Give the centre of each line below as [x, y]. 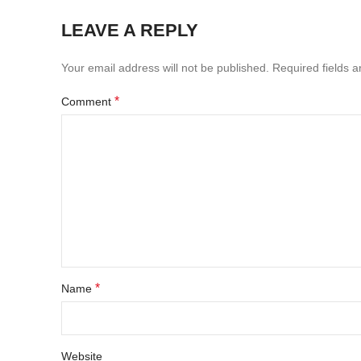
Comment [88, 102]
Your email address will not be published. [165, 68]
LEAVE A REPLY [130, 30]
